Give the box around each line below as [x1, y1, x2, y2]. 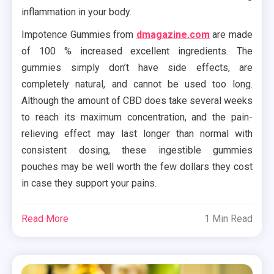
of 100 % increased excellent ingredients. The [21, 45, 253, 57]
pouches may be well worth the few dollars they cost [21, 161, 253, 173]
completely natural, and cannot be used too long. [21, 78, 253, 91]
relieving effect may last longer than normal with [21, 128, 253, 140]
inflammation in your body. [21, 6, 132, 18]
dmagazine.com [136, 29, 210, 41]
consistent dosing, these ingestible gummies [21, 144, 253, 157]
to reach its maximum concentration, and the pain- [21, 111, 253, 124]
